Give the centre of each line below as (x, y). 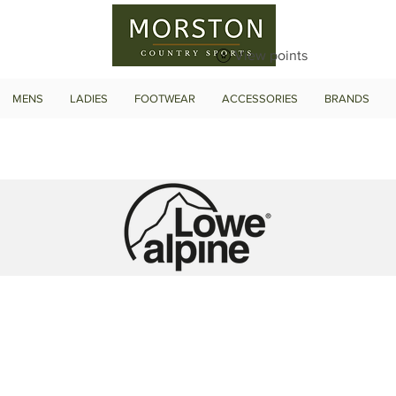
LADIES (89, 98)
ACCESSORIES (260, 98)
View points (271, 55)
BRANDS (347, 98)
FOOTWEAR (165, 98)
